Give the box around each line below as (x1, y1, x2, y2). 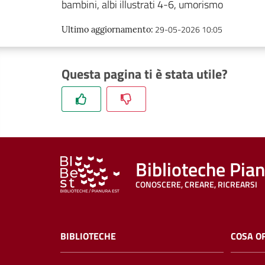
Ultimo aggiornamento (62, 24, 151, 35)
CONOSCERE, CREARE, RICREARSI (135, 178, 257, 192)
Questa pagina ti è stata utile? (62, 64, 228, 83)
